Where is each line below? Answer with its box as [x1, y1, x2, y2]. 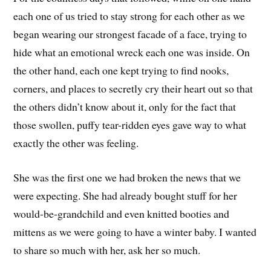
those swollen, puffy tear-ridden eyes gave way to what [13, 117, 247, 132]
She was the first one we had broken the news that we [13, 169, 241, 184]
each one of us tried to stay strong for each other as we [13, 8, 246, 24]
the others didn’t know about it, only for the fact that [13, 99, 237, 114]
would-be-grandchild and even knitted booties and [13, 206, 230, 221]
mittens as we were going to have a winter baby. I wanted [13, 224, 257, 239]
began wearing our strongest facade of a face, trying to [13, 27, 247, 42]
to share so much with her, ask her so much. [13, 242, 201, 257]
